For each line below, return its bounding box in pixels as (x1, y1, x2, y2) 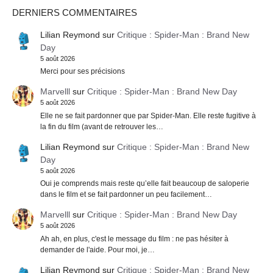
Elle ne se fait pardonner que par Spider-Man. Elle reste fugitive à (40, 111, 256, 120)
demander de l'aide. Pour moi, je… (40, 245, 155, 254)
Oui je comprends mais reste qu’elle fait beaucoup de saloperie (40, 179, 249, 188)
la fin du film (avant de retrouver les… (40, 122, 163, 131)
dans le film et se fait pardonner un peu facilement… (40, 190, 212, 199)
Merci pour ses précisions (40, 67, 125, 76)
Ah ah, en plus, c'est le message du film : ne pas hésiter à (40, 234, 229, 243)
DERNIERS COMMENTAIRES (12, 7, 137, 18)
